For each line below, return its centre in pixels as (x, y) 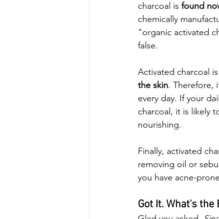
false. (149, 45)
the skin (153, 85)
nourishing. (160, 125)
